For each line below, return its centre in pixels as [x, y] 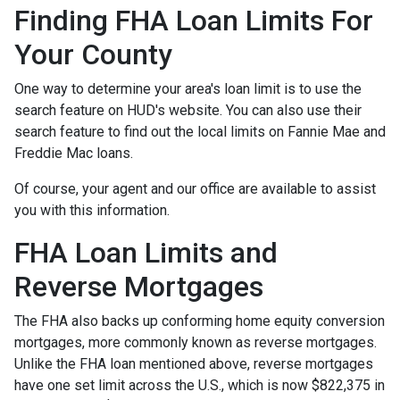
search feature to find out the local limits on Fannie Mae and [200, 131]
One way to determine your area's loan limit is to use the [188, 88]
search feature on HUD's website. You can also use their [188, 110]
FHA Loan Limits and [146, 252]
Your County [93, 54]
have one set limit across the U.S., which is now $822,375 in [200, 385]
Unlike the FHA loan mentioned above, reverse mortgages [194, 363]
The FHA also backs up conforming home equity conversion [200, 321]
